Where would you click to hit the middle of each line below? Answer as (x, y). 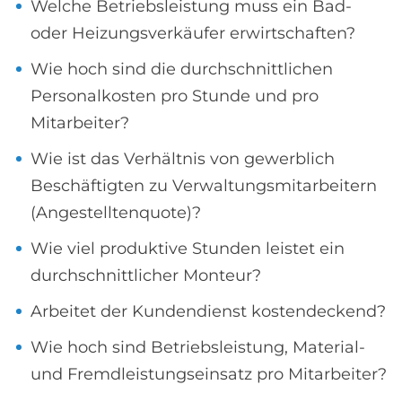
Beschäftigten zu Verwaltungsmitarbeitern (204, 186)
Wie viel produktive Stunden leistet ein (188, 249)
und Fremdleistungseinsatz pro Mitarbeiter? (209, 374)
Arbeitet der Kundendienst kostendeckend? (208, 311)
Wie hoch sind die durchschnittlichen (182, 69)
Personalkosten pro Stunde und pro (175, 96)
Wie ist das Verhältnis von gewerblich (183, 159)
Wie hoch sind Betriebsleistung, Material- (198, 347)
